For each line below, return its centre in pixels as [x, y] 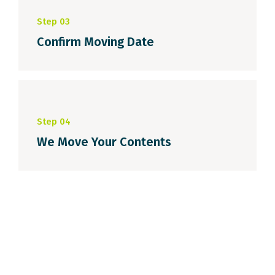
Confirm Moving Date [95, 42]
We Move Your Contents [104, 142]
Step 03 [53, 21]
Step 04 [54, 122]
